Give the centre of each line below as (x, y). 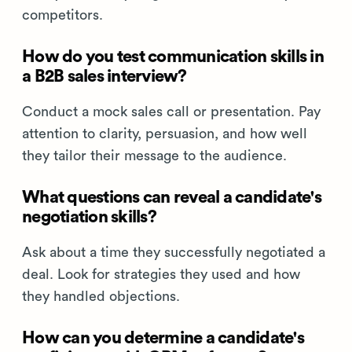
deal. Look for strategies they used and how (161, 274)
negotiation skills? (89, 216)
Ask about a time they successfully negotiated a (174, 252)
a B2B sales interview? (104, 76)
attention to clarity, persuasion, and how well (165, 133)
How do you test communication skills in (173, 56)
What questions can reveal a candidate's (172, 197)
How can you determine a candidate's (163, 337)
